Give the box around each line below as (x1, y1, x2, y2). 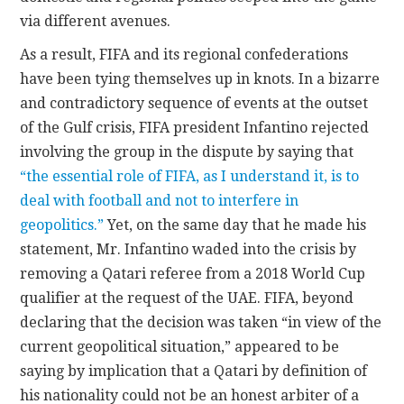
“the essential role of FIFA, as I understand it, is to (20, 168, 360, 186)
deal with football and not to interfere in (20, 192, 299, 210)
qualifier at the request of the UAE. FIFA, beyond (20, 289, 354, 308)
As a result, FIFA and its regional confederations (20, 46, 349, 64)
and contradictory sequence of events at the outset (20, 95, 369, 113)
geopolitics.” (20, 216, 105, 234)
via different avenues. (20, 13, 171, 31)
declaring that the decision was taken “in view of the (20, 314, 382, 332)
